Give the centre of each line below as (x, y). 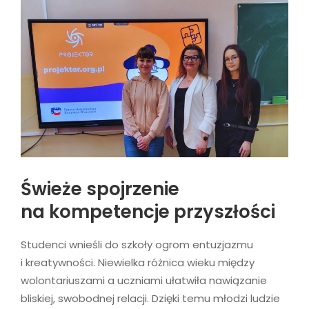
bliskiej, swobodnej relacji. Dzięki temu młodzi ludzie (150, 298)
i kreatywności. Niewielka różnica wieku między (138, 262)
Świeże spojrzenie (100, 189)
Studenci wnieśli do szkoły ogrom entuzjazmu (137, 244)
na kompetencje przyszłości (148, 211)
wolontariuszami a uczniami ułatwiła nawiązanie (144, 280)
